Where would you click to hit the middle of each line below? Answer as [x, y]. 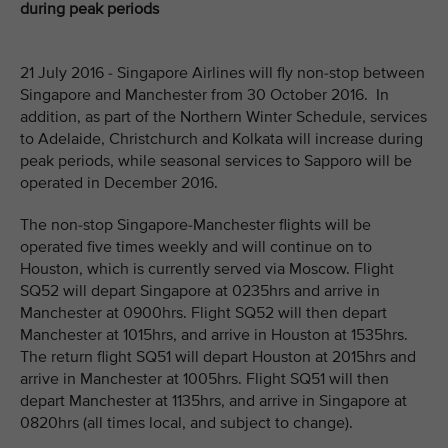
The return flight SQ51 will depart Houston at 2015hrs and [218, 357]
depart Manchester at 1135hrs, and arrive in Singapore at [213, 401]
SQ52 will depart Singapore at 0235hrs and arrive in [200, 291]
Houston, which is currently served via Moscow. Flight [207, 269]
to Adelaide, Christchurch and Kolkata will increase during [221, 139]
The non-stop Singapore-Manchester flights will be [195, 225]
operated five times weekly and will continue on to [196, 247]
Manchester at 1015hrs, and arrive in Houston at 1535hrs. [214, 335]
